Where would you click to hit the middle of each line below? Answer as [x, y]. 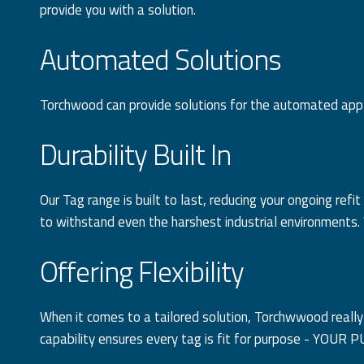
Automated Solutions [160, 59]
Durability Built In [135, 154]
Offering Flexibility [141, 271]
